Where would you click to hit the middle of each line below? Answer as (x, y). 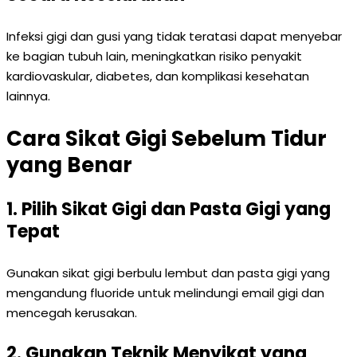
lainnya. (28, 96)
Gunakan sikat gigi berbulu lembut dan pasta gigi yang (168, 273)
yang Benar (69, 165)
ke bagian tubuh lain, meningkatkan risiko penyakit (154, 56)
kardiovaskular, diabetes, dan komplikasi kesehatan (158, 76)
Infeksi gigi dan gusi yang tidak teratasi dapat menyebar (174, 36)
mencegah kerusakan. (72, 313)
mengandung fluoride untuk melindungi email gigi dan (165, 293)
